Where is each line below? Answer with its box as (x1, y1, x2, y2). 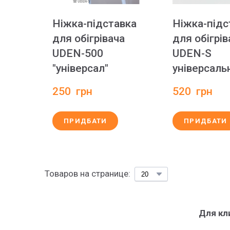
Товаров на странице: (45, 168, 130, 179)
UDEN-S (172, 47, 212, 60)
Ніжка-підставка (52, 17, 137, 30)
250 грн (52, 85, 92, 98)
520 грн (172, 85, 213, 98)
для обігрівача (52, 32, 125, 45)
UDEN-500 (52, 47, 103, 60)
